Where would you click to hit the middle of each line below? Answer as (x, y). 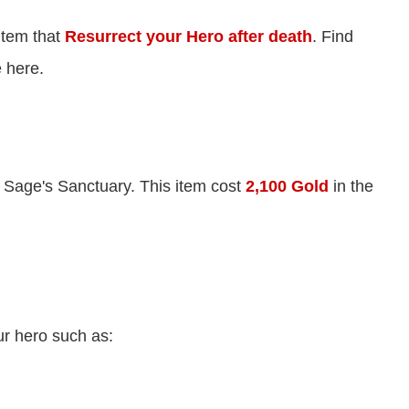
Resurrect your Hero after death (189, 37)
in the (351, 187)
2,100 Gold (287, 187)
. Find (333, 37)
